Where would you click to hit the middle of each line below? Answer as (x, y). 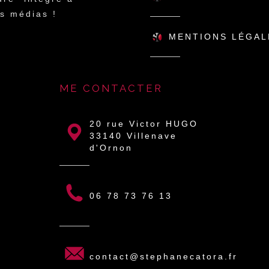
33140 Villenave (133, 136)
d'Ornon (111, 148)
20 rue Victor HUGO (144, 124)
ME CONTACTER (111, 89)
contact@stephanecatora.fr (164, 257)
